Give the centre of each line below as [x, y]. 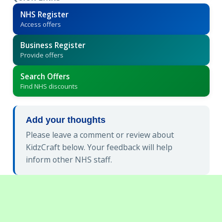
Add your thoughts [66, 120]
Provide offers [42, 55]
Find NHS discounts [49, 86]
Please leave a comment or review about [100, 135]
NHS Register [44, 14]
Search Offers [45, 76]
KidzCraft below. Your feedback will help [99, 147]
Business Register [53, 45]
